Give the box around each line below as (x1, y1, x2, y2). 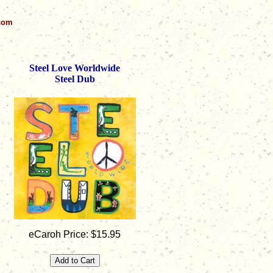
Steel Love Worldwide (29, 63, 120, 73)
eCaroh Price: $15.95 (29, 229, 121, 240)
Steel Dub (54, 74, 95, 84)
